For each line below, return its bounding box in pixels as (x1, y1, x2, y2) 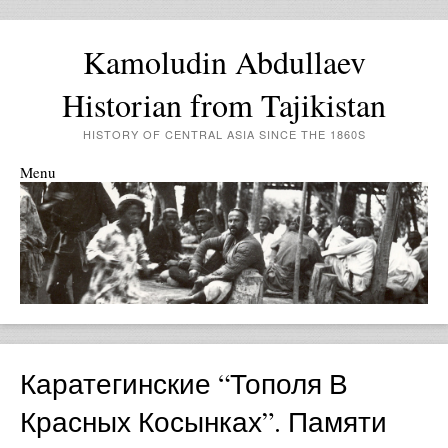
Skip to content (20, 182, 114, 202)
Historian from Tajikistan (62, 83, 386, 126)
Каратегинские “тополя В (20, 364, 348, 403)
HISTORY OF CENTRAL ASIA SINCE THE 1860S (82, 126, 366, 142)
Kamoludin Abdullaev (82, 40, 366, 83)
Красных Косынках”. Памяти (20, 402, 387, 441)
